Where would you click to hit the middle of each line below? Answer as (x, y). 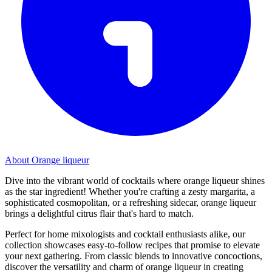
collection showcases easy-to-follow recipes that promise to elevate (132, 245)
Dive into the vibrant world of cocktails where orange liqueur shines (135, 180)
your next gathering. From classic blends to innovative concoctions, (134, 256)
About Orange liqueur (47, 160)
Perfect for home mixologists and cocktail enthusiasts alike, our (125, 234)
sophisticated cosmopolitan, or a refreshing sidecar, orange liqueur (131, 202)
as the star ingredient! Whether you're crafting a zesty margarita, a (130, 191)
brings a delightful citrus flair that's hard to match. (99, 213)
